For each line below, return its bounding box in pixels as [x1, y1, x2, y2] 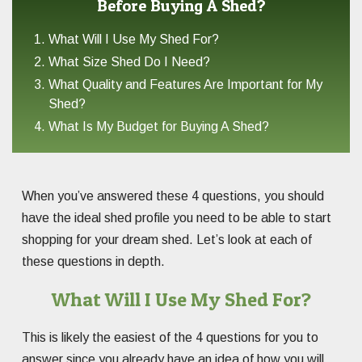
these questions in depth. [22, 254, 165, 268]
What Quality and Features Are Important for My [48, 77, 322, 91]
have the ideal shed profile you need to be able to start [22, 210, 331, 225]
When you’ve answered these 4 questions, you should [22, 188, 324, 203]
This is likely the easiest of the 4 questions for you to [22, 330, 318, 344]
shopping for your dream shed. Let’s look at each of [22, 232, 312, 246]
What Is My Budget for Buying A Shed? [48, 119, 269, 133]
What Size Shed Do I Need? [48, 54, 210, 69]
